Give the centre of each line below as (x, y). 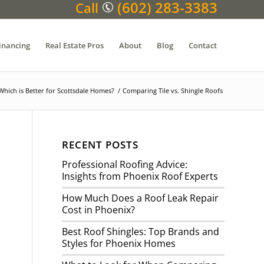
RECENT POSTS (100, 145)
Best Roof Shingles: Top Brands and (141, 232)
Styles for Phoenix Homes (119, 243)
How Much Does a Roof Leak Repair (141, 198)
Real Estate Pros (75, 45)
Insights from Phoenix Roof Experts (140, 176)
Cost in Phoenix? (99, 210)
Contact (203, 45)
